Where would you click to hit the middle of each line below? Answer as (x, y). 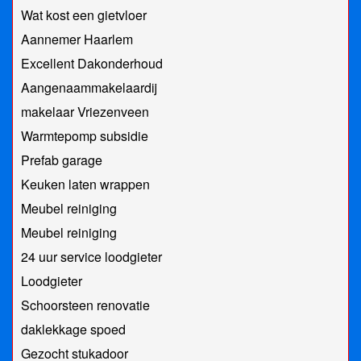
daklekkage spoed (73, 330)
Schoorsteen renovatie (85, 305)
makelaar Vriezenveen (85, 112)
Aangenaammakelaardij (89, 88)
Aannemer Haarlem (77, 39)
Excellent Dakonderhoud (92, 64)
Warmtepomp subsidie (85, 136)
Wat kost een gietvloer (84, 15)
